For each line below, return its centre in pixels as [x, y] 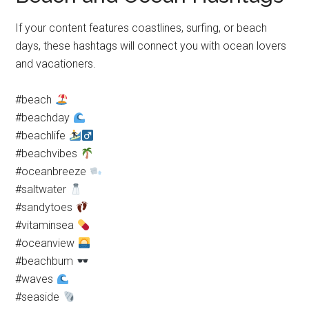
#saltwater [42, 189]
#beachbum [46, 261]
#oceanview [47, 243]
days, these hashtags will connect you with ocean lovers [151, 46]
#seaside [39, 297]
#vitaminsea [46, 225]
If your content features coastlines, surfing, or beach [141, 28]
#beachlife [42, 136]
